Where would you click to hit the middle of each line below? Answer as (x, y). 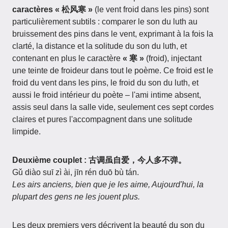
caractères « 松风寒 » (52, 9)
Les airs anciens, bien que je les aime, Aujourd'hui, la (108, 184)
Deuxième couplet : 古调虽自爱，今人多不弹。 (99, 160)
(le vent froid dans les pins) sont (151, 9)
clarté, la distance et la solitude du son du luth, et (99, 46)
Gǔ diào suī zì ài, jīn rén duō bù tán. (76, 172)
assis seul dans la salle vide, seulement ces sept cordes (113, 107)
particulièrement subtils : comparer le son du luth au (105, 22)
